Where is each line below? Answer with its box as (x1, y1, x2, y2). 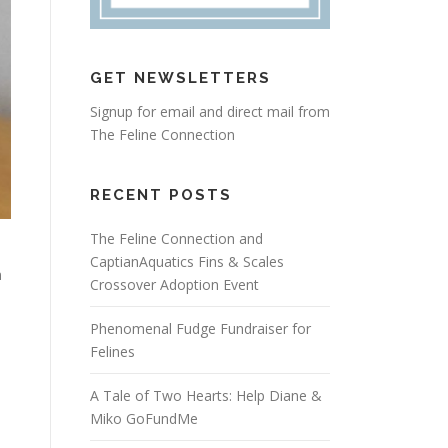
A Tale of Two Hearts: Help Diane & (90, 386, 322, 405)
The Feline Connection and (90, 229, 263, 248)
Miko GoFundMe (90, 409, 198, 428)
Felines (90, 342, 135, 361)
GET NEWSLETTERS (90, 69, 271, 87)
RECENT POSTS (90, 186, 232, 204)
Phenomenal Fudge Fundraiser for (90, 319, 311, 338)
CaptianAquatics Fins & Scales (90, 252, 284, 271)
